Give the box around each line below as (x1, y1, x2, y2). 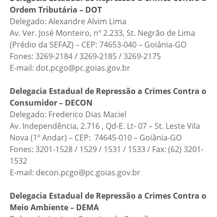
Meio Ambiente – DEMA (10, 202, 99, 213)
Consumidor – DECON (10, 97, 93, 108)
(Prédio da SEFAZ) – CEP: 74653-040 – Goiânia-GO (10, 39, 186, 50)
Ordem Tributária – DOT (10, 4, 102, 15)
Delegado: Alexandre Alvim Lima (10, 16, 126, 27)
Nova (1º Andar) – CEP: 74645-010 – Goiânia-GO (10, 132, 182, 143)
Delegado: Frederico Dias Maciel (10, 109, 126, 120)
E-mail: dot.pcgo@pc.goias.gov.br (10, 62, 130, 73)
